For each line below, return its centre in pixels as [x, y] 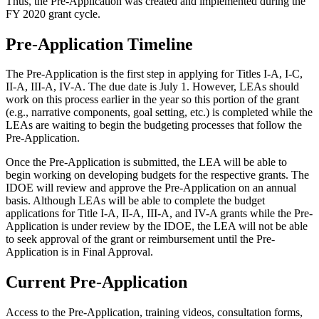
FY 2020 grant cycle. [53, 14]
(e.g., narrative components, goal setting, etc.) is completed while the [159, 113]
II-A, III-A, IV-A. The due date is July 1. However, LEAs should [152, 87]
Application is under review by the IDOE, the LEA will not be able [157, 226]
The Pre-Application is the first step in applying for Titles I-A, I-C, [154, 74]
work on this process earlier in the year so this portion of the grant [152, 100]
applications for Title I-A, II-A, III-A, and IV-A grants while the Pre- [159, 214]
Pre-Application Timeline [99, 44]
